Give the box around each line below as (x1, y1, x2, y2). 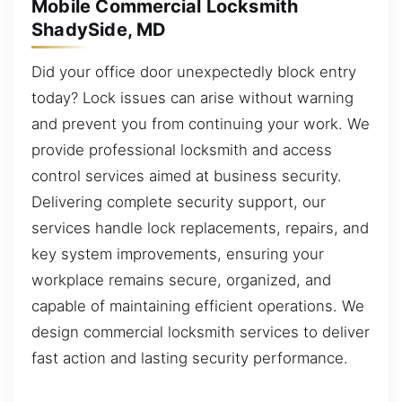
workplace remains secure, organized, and (31, 271, 331, 290)
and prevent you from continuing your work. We (31, 115, 370, 134)
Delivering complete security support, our (31, 193, 326, 212)
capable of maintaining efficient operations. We (31, 297, 364, 316)
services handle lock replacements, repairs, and (31, 219, 369, 238)
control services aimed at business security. (31, 167, 342, 186)
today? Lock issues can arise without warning (31, 89, 354, 108)
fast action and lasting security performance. (31, 349, 348, 368)
